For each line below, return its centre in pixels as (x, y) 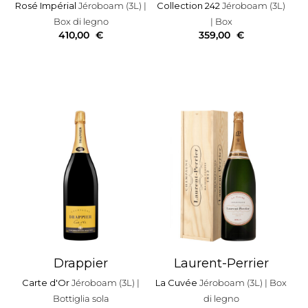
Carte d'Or (47, 282)
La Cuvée (178, 282)
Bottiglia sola (81, 298)
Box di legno (81, 21)
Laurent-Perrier (221, 263)
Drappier (81, 263)
